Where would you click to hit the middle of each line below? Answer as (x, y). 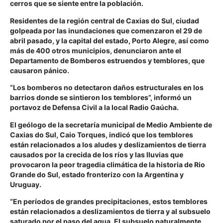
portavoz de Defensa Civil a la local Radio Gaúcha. (94, 108)
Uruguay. (26, 184)
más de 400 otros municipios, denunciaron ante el (96, 50)
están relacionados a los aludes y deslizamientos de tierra (108, 144)
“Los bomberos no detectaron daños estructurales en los (107, 88)
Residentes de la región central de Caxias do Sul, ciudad (105, 20)
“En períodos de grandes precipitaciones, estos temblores (109, 201)
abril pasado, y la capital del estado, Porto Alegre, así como (110, 40)
